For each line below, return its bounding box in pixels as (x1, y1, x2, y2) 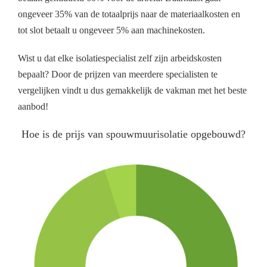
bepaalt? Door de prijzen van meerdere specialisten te (18, 69, 218, 80)
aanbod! (18, 101, 48, 112)
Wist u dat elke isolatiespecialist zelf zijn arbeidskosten (18, 53, 222, 64)
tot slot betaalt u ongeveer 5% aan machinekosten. (18, 25, 205, 36)
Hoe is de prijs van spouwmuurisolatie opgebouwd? (21, 128, 246, 141)
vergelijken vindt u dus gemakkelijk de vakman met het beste (18, 85, 247, 96)
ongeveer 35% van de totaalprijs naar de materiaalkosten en (18, 9, 240, 20)
